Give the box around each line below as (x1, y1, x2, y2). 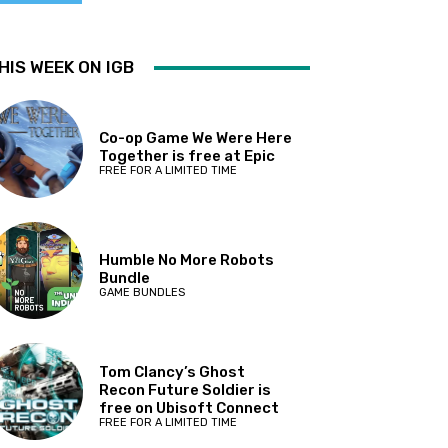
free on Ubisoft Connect (99, 398, 280, 417)
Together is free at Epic (99, 147, 276, 166)
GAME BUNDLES (99, 285, 186, 299)
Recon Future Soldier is (99, 380, 272, 399)
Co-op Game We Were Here (99, 129, 293, 148)
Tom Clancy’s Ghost (99, 362, 246, 381)
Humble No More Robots (99, 250, 275, 269)
